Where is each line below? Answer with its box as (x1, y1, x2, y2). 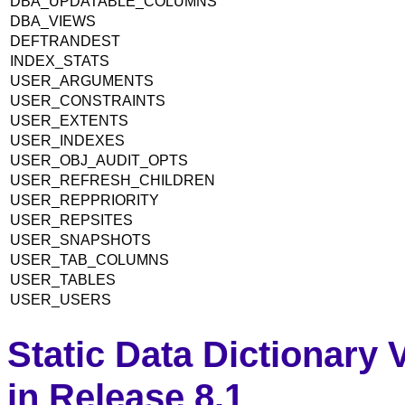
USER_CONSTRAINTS (10, 92, 165, 108)
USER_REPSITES (10, 212, 133, 228)
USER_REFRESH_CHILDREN (10, 172, 215, 188)
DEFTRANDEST (10, 33, 120, 49)
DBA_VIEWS (10, 13, 96, 29)
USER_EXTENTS (10, 112, 128, 128)
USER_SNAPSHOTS (10, 231, 151, 248)
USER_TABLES (10, 271, 116, 287)
